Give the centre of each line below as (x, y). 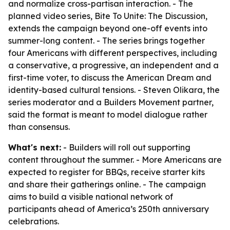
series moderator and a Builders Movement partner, (111, 102)
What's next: (35, 147)
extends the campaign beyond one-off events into (108, 28)
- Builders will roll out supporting (126, 147)
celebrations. (34, 221)
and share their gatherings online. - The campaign (107, 184)
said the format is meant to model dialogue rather (108, 114)
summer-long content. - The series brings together (107, 41)
